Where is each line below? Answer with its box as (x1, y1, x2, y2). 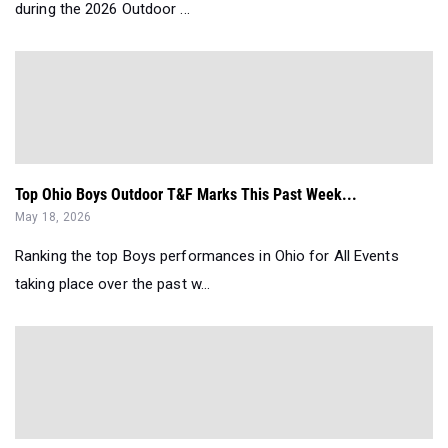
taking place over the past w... (15, 275, 211, 294)
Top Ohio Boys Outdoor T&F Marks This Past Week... (15, 185, 357, 205)
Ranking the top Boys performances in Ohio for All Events (15, 247, 399, 266)
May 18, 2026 (15, 210, 92, 225)
